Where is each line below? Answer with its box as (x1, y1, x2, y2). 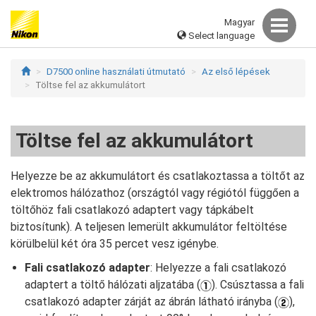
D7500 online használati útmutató (47, 66, 186, 77)
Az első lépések (202, 66, 270, 77)
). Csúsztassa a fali (212, 278, 304, 291)
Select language (186, 30, 255, 41)
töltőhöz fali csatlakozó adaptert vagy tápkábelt (11, 203, 254, 217)
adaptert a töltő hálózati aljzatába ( (25, 278, 200, 291)
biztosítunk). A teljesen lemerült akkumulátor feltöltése (11, 220, 287, 233)
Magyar (224, 16, 255, 28)
